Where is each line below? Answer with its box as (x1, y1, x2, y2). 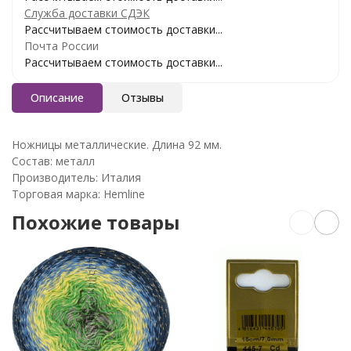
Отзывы (121, 89, 164, 105)
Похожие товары (12, 208, 180, 235)
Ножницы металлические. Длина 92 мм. (12, 136, 222, 152)
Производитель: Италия (12, 169, 141, 185)
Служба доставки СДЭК (24, 5, 150, 20)
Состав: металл (12, 153, 95, 168)
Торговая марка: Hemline (12, 186, 145, 201)
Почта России (24, 38, 99, 53)
